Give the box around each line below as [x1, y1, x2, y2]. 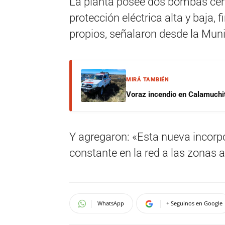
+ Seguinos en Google [166, 199, 222, 207]
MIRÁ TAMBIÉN [126, 76, 169, 83]
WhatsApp [97, 199, 124, 207]
